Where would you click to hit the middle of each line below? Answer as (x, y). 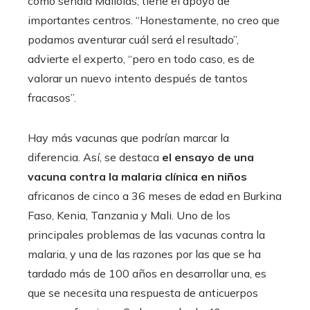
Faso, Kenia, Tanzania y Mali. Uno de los (129, 215)
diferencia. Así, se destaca (95, 157)
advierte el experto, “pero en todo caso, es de (141, 58)
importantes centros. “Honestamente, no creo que (154, 20)
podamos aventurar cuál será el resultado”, (133, 39)
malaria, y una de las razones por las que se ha (144, 254)
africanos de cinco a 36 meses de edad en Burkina (155, 195)
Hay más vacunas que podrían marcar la (128, 137)
